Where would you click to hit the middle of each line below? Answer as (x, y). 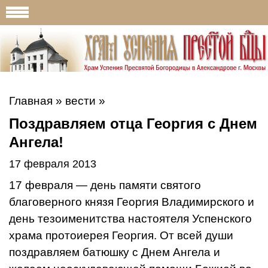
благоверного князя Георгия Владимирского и (132, 202)
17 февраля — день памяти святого (105, 185)
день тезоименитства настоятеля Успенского (130, 218)
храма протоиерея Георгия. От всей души (121, 235)
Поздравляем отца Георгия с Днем (133, 123)
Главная (31, 100)
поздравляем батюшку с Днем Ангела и (115, 252)
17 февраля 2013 (53, 164)
